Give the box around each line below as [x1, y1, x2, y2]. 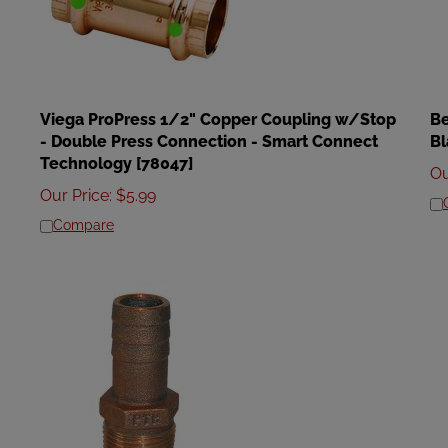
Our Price [40, 177, 109, 196]
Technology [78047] [40, 145, 193, 164]
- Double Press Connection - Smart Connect [40, 123, 378, 142]
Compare [53, 208, 114, 224]
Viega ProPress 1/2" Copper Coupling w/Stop [40, 101, 396, 120]
